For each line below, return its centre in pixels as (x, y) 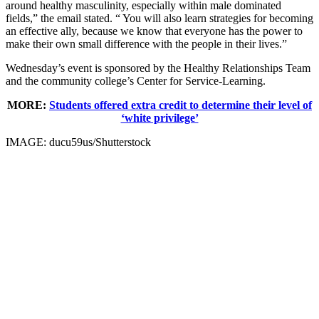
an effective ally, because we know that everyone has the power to (154, 31)
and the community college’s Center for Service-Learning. (136, 80)
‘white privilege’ (159, 117)
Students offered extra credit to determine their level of (181, 105)
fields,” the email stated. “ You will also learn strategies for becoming (159, 18)
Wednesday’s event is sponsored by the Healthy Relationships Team (158, 68)
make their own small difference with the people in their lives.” (146, 43)
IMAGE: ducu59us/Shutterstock (78, 142)
